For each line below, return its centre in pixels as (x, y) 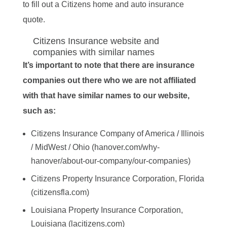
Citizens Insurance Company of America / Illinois (117, 133)
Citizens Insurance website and (96, 41)
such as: (39, 110)
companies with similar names (93, 52)
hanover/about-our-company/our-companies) (110, 161)
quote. (34, 19)
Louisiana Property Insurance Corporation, (107, 210)
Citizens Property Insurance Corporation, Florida (117, 178)
